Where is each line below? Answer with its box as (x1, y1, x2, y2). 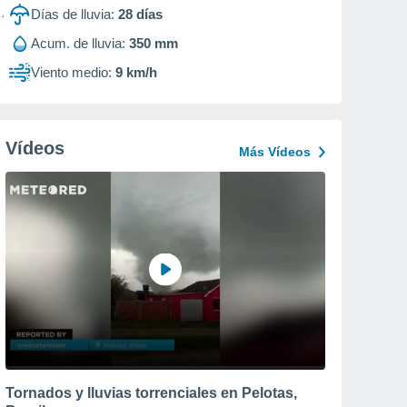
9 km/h (115, 65, 157, 80)
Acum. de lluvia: (31, 35, 125, 51)
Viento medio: (31, 65, 112, 80)
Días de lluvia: (31, 6, 114, 22)
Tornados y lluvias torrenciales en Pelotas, (5, 384, 297, 401)
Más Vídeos (239, 144, 311, 159)
